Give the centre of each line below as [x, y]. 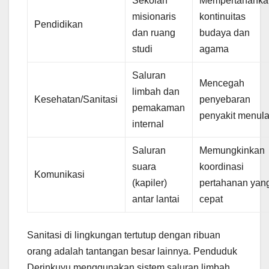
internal [148, 124]
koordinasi [222, 166]
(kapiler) [150, 183]
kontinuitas [223, 16]
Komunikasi [60, 174]
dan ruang [154, 32]
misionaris [154, 16]
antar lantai [156, 199]
